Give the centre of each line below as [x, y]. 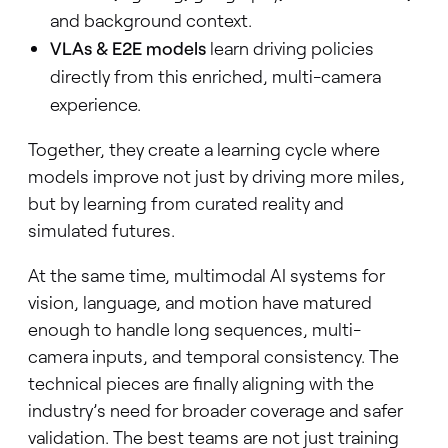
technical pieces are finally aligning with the [200, 383]
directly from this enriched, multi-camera [216, 76]
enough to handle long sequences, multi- [194, 329]
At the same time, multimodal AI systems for [206, 275]
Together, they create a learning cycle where [203, 149]
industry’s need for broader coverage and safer [215, 410]
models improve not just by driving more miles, [216, 176]
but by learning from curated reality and [185, 203]
